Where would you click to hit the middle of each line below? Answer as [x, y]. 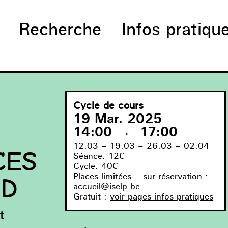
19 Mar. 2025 [118, 119]
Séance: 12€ [99, 156]
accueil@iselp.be [107, 187]
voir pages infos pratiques [162, 197]
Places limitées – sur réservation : [141, 176]
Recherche [60, 29]
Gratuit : [92, 197]
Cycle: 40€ [96, 166]
